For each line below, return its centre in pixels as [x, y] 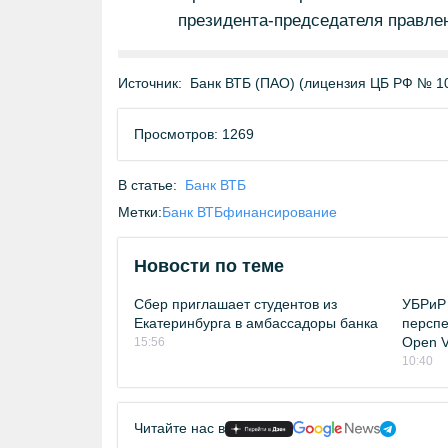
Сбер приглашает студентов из [235, 304]
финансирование [280, 212]
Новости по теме [209, 266]
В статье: [147, 185]
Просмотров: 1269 [194, 134]
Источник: [150, 83]
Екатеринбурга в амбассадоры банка [256, 323]
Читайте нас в [179, 428]
